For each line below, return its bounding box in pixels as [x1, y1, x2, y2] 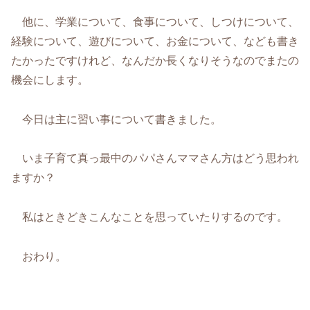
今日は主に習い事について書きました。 [11, 113, 221, 125]
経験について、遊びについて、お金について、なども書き [11, 35, 299, 47]
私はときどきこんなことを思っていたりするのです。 [11, 211, 288, 224]
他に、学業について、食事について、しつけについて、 [11, 15, 299, 28]
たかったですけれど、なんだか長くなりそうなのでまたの [11, 54, 299, 66]
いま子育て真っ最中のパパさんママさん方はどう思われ [11, 152, 299, 165]
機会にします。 [11, 73, 89, 86]
